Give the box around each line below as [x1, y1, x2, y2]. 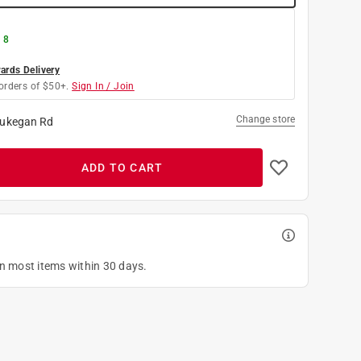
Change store [235, 113, 295, 125]
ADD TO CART [81, 160, 164, 174]
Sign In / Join [72, 80, 135, 92]
